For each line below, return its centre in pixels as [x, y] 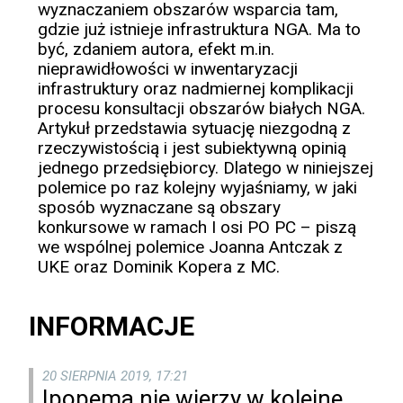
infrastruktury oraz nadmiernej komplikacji [196, 89]
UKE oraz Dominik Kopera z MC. [159, 267]
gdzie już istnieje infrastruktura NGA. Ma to [199, 30]
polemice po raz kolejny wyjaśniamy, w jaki [197, 188]
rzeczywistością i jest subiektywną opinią [192, 148]
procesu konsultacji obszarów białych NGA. [201, 109]
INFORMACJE [112, 327]
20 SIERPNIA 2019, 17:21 [115, 376]
